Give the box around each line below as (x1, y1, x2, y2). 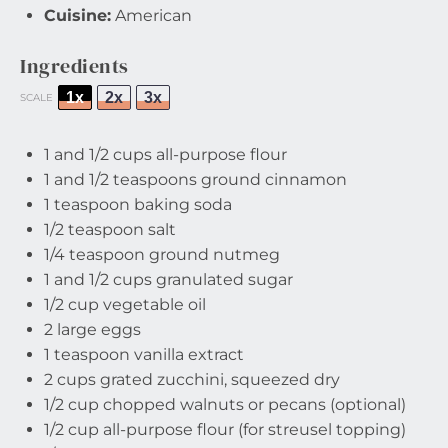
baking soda (130, 195, 232, 214)
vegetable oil (99, 295, 206, 314)
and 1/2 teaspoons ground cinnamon (50, 170, 347, 189)
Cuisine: (44, 6, 111, 25)
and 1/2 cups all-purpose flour (50, 145, 287, 164)
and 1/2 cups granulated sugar (50, 270, 293, 289)
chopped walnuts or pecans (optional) (99, 395, 406, 414)
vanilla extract (130, 345, 244, 364)
